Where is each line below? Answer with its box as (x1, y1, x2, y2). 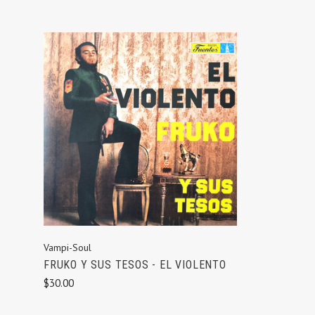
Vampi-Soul (44, 241, 91, 255)
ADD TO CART (106, 134, 174, 149)
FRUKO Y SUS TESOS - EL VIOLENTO (44, 258, 226, 272)
